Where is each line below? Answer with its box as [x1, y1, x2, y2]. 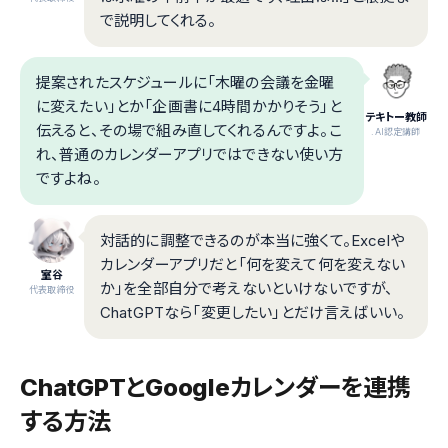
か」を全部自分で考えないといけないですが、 [100, 278, 394, 298]
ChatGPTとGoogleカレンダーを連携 [20, 372, 411, 402]
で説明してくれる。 [100, 10, 217, 30]
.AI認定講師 [371, 125, 421, 137]
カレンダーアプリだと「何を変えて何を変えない [100, 254, 406, 274]
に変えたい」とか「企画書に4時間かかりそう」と [36, 96, 342, 116]
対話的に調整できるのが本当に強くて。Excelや [100, 230, 404, 250]
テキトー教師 [364, 109, 428, 124]
